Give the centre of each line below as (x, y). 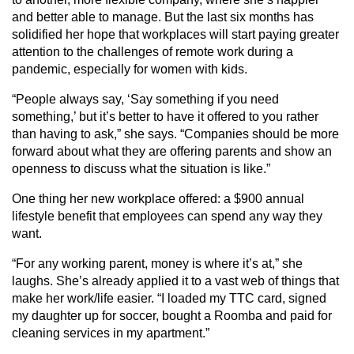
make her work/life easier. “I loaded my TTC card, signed (169, 298)
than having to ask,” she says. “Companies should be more (175, 134)
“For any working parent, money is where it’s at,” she (157, 264)
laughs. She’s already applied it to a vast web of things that (175, 281)
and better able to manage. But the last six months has (163, 17)
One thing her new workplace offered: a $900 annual (158, 199)
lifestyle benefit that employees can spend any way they (167, 216)
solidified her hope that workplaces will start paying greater (175, 34)
